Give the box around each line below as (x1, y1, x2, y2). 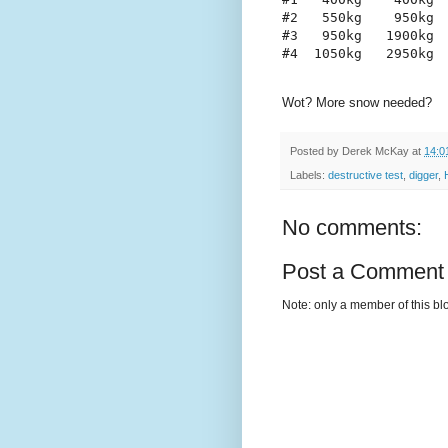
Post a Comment (282, 259, 444, 285)
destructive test (328, 169, 403, 182)
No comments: (282, 215, 422, 241)
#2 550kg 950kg (282, 9, 434, 25)
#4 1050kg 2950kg (282, 45, 434, 61)
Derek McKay (342, 144, 409, 157)
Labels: (290, 169, 328, 182)
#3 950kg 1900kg (282, 27, 434, 43)
